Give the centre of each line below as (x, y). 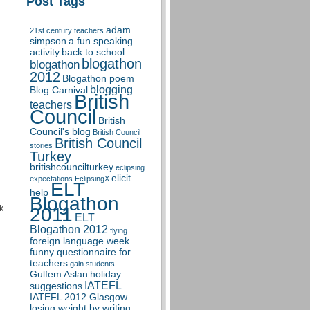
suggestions (56, 286)
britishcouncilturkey (72, 167)
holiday (106, 274)
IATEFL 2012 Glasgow (79, 297)
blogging (111, 90)
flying (119, 230)
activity (45, 52)
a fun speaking (101, 41)
